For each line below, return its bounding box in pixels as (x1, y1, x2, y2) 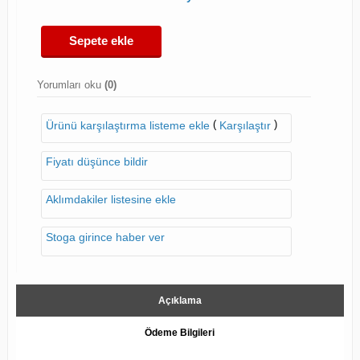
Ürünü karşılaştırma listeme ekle (45, 119, 210, 132)
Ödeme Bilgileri (145, 327, 215, 339)
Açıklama (157, 295, 202, 307)
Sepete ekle (68, 34, 133, 48)
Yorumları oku (36, 79, 104, 92)
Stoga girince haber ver (45, 231, 165, 244)
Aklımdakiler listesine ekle (45, 194, 176, 207)
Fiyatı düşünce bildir (45, 156, 148, 169)
